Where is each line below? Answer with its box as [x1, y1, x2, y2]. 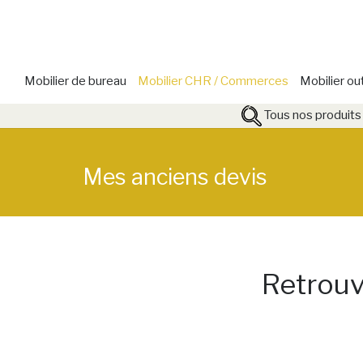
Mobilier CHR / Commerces [137, 73, 288, 88]
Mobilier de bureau [23, 73, 126, 88]
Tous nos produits [261, 107, 361, 122]
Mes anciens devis [83, 164, 267, 190]
